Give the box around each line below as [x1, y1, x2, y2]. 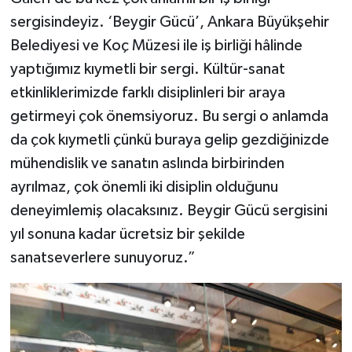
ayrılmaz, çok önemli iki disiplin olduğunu [9, 178, 278, 195]
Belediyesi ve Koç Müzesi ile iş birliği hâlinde [9, 37, 302, 53]
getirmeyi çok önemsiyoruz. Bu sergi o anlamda [9, 108, 328, 124]
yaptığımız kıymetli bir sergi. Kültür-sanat [9, 60, 285, 77]
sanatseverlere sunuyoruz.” [9, 249, 196, 266]
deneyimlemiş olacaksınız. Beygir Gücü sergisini [9, 202, 328, 218]
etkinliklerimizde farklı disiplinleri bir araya [9, 84, 285, 101]
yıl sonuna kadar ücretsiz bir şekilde [9, 225, 245, 242]
